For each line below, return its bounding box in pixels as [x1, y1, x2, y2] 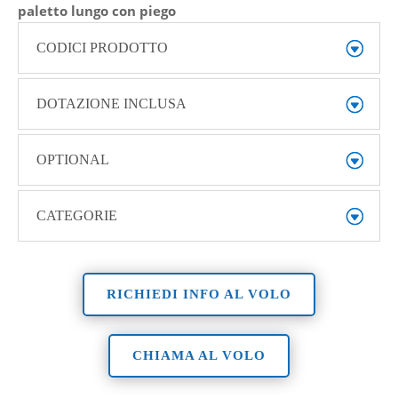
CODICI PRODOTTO [36, 39, 168, 55]
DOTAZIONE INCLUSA [36, 95, 187, 111]
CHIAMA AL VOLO [131, 347, 266, 362]
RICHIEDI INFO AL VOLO [106, 286, 291, 301]
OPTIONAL [36, 151, 109, 167]
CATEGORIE [36, 207, 117, 223]
